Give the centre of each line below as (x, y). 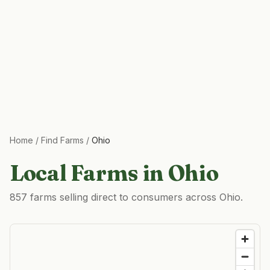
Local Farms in (89, 173)
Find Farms (62, 140)
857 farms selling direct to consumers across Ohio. (126, 197)
